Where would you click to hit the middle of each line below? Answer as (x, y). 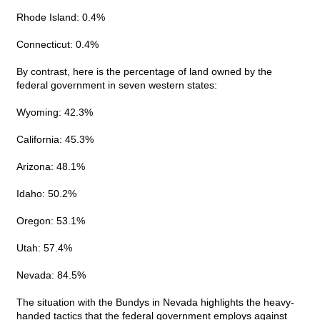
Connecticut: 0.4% (57, 45)
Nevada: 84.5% (51, 275)
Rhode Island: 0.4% (61, 17)
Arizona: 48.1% (51, 167)
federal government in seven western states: (117, 85)
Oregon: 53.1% (51, 221)
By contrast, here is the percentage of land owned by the (144, 72)
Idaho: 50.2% (46, 194)
